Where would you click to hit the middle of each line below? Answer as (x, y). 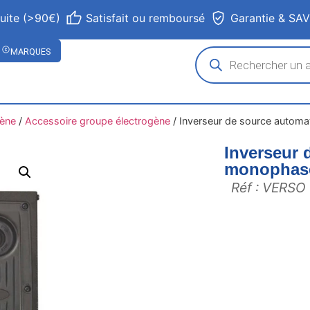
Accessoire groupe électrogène (97, 121)
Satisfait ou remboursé (146, 18)
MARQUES (31, 51)
